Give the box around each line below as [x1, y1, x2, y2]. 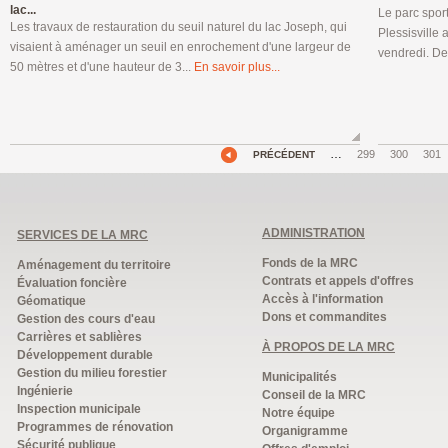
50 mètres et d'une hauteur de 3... [10, 60, 194, 74]
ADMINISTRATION [262, 226, 365, 240]
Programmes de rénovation [17, 420, 173, 434]
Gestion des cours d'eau [17, 312, 155, 326]
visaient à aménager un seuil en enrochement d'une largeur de [10, 40, 351, 54]
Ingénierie [17, 384, 73, 398]
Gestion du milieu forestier [17, 366, 167, 380]
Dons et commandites [262, 310, 387, 324]
